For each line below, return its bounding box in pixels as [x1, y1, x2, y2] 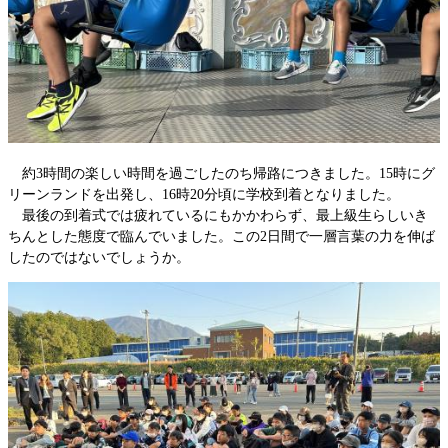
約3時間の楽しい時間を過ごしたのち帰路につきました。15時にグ [8, 165, 435, 181]
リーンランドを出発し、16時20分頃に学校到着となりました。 [8, 186, 400, 202]
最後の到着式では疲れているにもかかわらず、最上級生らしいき [8, 207, 428, 223]
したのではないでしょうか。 [8, 249, 190, 265]
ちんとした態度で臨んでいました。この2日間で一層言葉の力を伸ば [8, 228, 435, 244]
